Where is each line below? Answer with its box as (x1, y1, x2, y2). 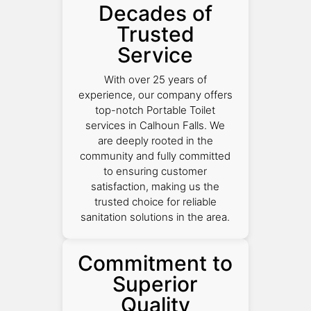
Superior (112, 271, 199, 296)
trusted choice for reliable (94, 194, 217, 208)
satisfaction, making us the (91, 179, 220, 193)
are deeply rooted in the (97, 133, 213, 147)
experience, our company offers (78, 87, 233, 101)
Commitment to (78, 250, 233, 276)
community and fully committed (80, 149, 231, 162)
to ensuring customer (103, 164, 208, 178)
